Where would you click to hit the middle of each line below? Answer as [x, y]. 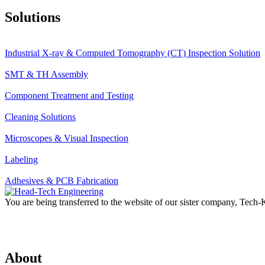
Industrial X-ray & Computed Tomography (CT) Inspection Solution [132, 53]
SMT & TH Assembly [46, 74]
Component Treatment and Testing [69, 95]
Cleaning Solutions [40, 117]
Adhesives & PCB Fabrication [62, 180]
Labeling [21, 159]
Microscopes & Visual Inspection [67, 138]
